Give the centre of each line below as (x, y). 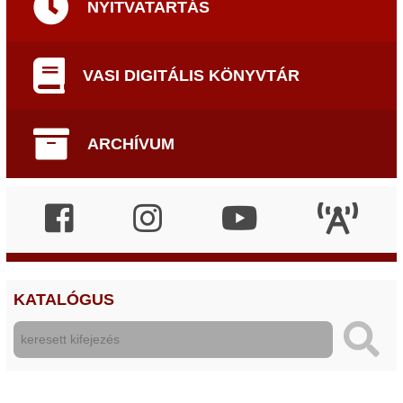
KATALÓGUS (64, 300)
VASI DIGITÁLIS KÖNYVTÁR (191, 75)
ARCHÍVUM (131, 143)
